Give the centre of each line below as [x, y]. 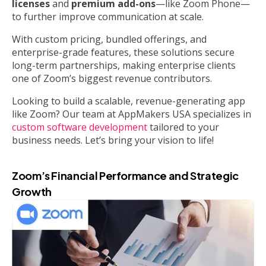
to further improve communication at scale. [108, 16]
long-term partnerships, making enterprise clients [124, 65]
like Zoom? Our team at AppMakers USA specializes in [132, 114]
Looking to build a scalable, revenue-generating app [129, 101]
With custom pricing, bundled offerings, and [109, 39]
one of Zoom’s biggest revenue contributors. [112, 78]
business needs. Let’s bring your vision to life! [113, 140]
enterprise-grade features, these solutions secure [123, 52]
